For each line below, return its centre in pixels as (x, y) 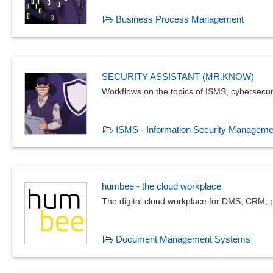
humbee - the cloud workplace (161, 186)
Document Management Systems (183, 239)
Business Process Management (180, 19)
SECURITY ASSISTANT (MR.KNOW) (178, 76)
